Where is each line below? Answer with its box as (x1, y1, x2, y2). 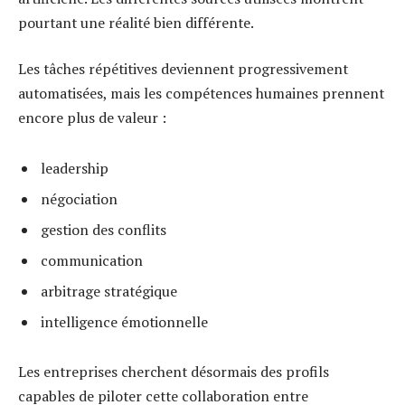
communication (41, 250, 143, 270)
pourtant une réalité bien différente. (18, 12, 254, 33)
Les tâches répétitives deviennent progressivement (18, 59, 348, 80)
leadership (41, 157, 108, 178)
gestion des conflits (41, 219, 166, 240)
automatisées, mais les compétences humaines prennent (18, 83, 384, 104)
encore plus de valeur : (18, 108, 166, 128)
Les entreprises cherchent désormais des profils (18, 362, 329, 382)
